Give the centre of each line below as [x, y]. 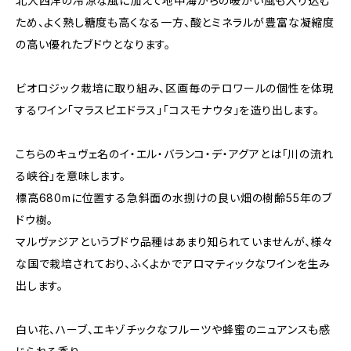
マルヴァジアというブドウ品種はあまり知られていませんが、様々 [174, 241]
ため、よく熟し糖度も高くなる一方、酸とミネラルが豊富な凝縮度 [175, 22]
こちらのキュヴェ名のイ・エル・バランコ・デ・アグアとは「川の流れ [175, 154]
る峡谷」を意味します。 [71, 175]
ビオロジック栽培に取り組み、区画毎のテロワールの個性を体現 [175, 88]
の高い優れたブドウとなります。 [93, 44]
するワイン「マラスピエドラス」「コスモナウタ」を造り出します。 [168, 110]
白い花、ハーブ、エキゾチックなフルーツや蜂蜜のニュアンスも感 [173, 329]
